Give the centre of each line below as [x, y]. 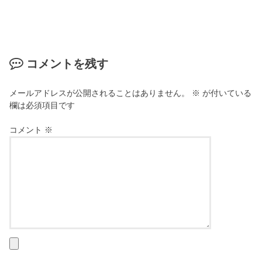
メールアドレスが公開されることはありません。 [100, 93]
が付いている [226, 93]
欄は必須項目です [42, 106]
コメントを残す [68, 64]
